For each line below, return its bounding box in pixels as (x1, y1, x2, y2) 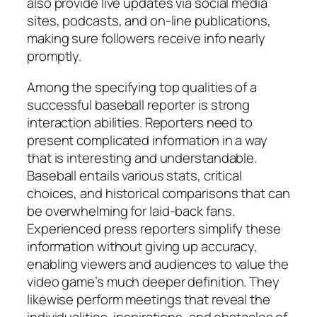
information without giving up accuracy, (27, 236, 258, 255)
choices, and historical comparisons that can (27, 183, 290, 202)
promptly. (27, 47, 82, 66)
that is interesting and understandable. (27, 148, 258, 167)
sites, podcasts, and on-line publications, (27, 11, 271, 30)
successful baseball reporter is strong (27, 95, 250, 114)
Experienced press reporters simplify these (27, 219, 281, 238)
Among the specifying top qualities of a (27, 77, 258, 96)
